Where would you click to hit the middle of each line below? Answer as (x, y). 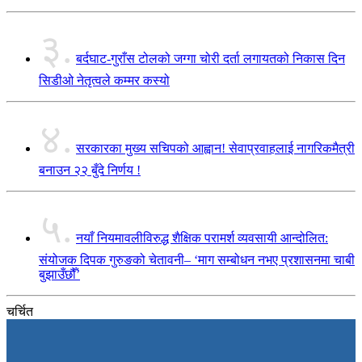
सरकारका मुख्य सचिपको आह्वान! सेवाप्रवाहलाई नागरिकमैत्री (215, 149)
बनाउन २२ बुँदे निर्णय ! (90, 170)
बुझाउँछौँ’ (59, 275)
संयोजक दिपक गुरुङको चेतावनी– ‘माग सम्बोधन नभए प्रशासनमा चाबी (197, 260)
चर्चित (20, 312)
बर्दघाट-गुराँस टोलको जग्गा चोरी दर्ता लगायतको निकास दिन (210, 59)
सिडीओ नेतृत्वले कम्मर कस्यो (104, 81)
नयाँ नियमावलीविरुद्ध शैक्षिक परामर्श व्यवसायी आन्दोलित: (202, 238)
